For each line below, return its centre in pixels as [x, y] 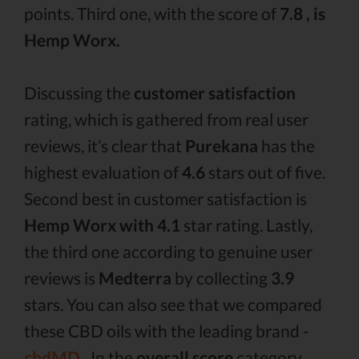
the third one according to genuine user [168, 251]
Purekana [222, 145]
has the [286, 145]
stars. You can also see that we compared [173, 304]
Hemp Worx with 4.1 [102, 225]
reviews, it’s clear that [105, 145]
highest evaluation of [103, 172]
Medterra [135, 278]
